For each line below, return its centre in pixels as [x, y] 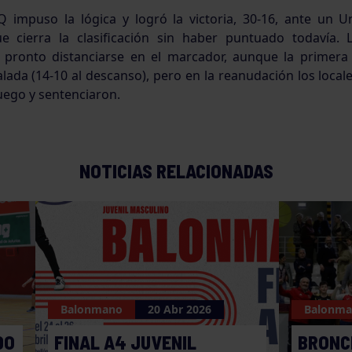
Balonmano [92, 310]
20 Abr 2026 [180, 310]
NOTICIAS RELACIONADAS [176, 171]
